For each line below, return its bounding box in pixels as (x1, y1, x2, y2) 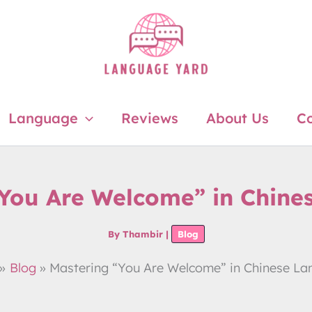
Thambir (122, 228, 166, 240)
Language (8, 109, 78, 127)
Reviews (120, 109, 178, 127)
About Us (205, 109, 269, 127)
